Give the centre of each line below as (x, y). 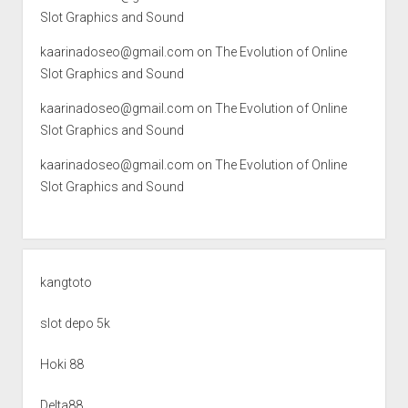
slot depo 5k (75, 323)
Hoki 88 (61, 364)
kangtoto (66, 282)
